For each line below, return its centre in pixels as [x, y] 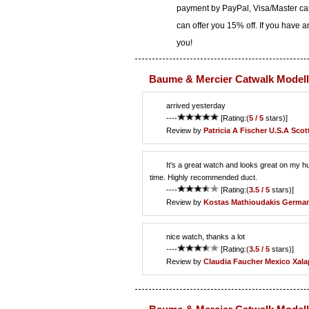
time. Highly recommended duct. [203, 177]
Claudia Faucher [233, 261]
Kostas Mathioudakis [242, 202]
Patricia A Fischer [235, 130]
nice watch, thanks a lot [206, 237]
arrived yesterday [196, 106]
